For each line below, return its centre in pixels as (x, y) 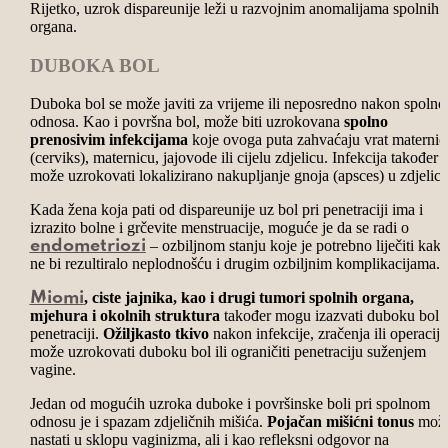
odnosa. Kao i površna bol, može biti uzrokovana (186, 122)
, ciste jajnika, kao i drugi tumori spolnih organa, (248, 298)
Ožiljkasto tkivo (155, 334)
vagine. (52, 370)
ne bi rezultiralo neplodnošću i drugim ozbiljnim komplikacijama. (234, 264)
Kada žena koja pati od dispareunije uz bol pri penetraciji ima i (226, 210)
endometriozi (87, 246)
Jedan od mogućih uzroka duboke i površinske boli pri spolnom (229, 404)
